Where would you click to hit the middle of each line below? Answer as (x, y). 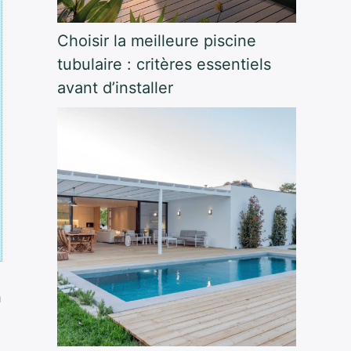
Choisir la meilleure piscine (156, 41)
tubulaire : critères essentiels (164, 65)
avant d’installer (115, 88)
